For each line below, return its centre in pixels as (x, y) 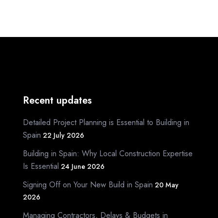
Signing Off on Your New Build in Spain (88, 184)
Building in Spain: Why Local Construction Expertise (108, 153)
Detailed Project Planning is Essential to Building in (106, 122)
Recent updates (57, 100)
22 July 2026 (64, 135)
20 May (167, 185)
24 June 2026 (83, 166)
